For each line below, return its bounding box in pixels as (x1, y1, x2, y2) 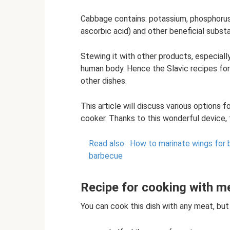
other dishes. (81, 76, 127, 86)
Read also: (89, 139, 126, 148)
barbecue (89, 151, 123, 161)
